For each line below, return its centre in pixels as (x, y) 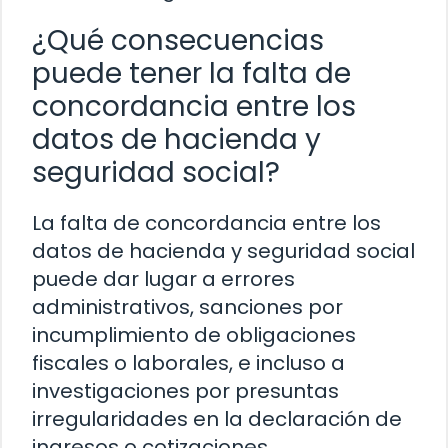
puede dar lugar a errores (163, 279)
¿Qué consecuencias (178, 41)
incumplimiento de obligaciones (194, 335)
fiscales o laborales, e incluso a (188, 363)
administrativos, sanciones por (187, 307)
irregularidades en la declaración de (217, 419)
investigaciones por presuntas (185, 391)
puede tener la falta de (191, 74)
